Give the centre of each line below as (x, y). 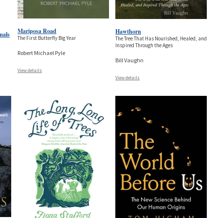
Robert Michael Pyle (42, 53)
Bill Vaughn (130, 60)
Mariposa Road (37, 31)
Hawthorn (128, 32)
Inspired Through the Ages (144, 45)
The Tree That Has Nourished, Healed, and (161, 39)
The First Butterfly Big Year (47, 38)
